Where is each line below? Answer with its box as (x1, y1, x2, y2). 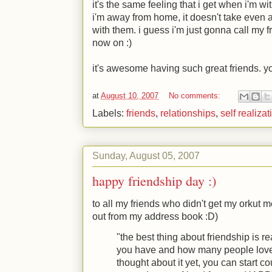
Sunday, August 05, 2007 (92, 150, 200, 161)
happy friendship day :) (92, 172, 216, 189)
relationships (160, 108, 216, 118)
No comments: (169, 91, 223, 101)
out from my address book (92, 211, 205, 222)
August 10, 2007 (101, 91, 158, 101)
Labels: (92, 108, 126, 118)
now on (92, 38, 126, 48)
